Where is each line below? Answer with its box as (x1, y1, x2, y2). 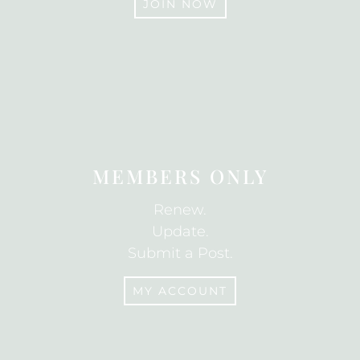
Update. (151, 222, 209, 240)
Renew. (153, 200, 207, 219)
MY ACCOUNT (133, 283, 227, 298)
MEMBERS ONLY (92, 162, 268, 189)
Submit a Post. (127, 243, 233, 262)
